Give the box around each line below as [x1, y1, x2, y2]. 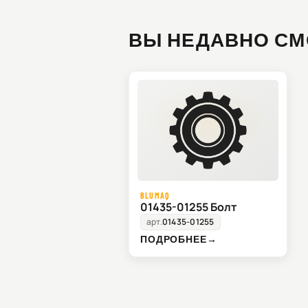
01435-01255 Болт [140, 199, 237, 215]
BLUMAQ [140, 190, 170, 201]
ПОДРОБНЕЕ [140, 233, 207, 245]
